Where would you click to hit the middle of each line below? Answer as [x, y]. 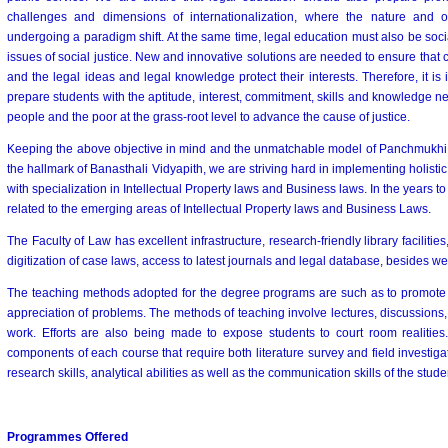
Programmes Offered [67, 437]
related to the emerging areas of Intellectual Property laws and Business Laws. [219, 209]
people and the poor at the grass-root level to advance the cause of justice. [208, 117]
